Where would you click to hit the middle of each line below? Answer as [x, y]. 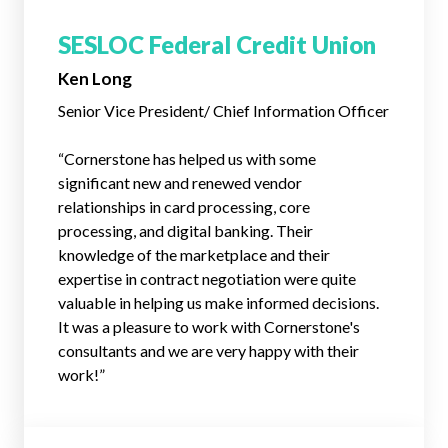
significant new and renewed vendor [180, 182]
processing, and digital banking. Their [185, 230]
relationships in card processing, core [184, 206]
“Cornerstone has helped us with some [187, 158]
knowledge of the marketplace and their [194, 254]
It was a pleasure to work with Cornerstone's [209, 326]
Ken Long [95, 78]
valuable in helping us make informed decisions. [218, 302]
